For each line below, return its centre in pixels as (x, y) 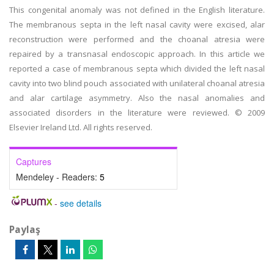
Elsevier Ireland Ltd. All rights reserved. (81, 127)
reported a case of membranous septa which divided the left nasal (137, 68)
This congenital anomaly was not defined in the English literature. (137, 10)
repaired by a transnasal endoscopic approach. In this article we (137, 54)
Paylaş (25, 229)
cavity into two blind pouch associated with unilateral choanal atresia (137, 83)
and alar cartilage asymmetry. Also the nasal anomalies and (137, 98)
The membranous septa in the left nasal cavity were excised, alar (137, 24)
